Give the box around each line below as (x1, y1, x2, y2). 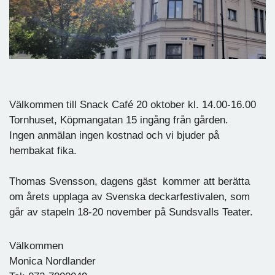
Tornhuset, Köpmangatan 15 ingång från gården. (9, 114, 228, 126)
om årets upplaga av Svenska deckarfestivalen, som (9, 190, 250, 203)
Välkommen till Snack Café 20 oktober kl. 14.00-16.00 (9, 98, 256, 110)
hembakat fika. (9, 144, 77, 157)
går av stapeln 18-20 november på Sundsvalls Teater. (9, 206, 253, 218)
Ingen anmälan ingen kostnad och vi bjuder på (9, 129, 219, 141)
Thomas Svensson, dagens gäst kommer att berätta (9, 175, 250, 187)
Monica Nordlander (9, 255, 99, 267)
